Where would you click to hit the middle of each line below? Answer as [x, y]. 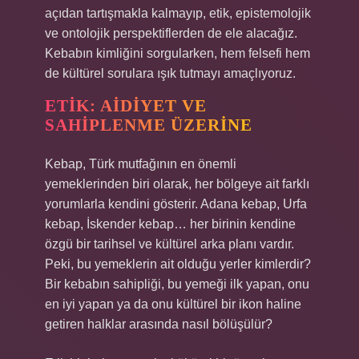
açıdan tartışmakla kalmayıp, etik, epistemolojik [178, 13]
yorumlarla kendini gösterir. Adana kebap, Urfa [176, 204]
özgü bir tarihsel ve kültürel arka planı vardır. [169, 244]
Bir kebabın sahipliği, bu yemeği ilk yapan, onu [177, 284]
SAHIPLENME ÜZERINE [149, 125]
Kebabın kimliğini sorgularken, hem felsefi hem [177, 53]
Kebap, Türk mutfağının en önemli [141, 164]
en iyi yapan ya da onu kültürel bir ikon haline [173, 304]
